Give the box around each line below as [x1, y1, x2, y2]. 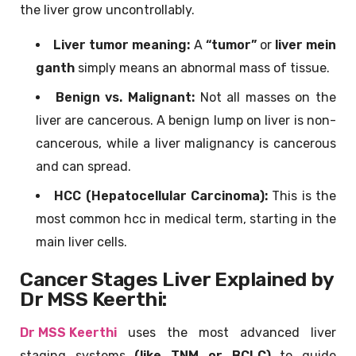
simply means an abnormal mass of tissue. [75, 60, 330, 76]
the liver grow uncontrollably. [20, 2, 195, 18]
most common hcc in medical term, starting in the [36, 211, 336, 227]
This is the [268, 188, 337, 204]
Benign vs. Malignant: [55, 90, 195, 106]
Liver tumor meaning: [53, 37, 191, 53]
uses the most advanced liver [117, 325, 336, 341]
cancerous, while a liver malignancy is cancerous [36, 136, 336, 152]
